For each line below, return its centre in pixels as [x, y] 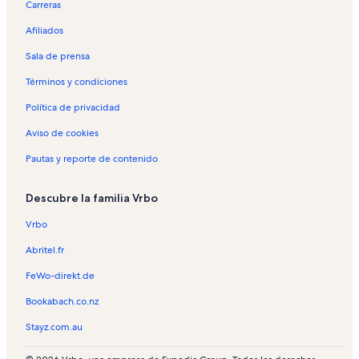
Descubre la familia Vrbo [92, 198]
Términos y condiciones [77, 81]
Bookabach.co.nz [62, 301]
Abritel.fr [45, 250]
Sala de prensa [58, 56]
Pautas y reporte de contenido [92, 158]
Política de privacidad [73, 107]
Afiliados [44, 30]
